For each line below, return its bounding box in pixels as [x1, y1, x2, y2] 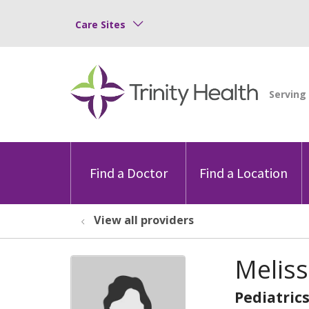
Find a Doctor [89, 163, 168, 181]
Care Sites [75, 17, 126, 31]
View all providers [94, 212, 194, 228]
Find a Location [199, 163, 288, 181]
